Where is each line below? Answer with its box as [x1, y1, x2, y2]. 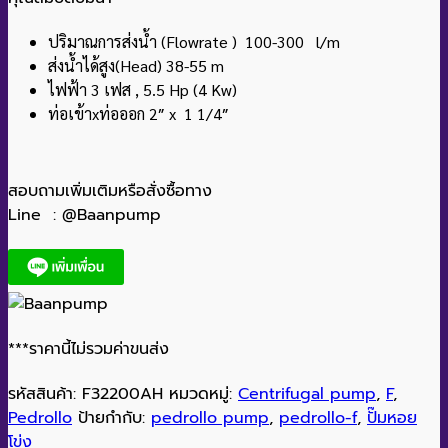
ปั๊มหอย [367, 406, 417, 431]
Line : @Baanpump [8, 203, 161, 228]
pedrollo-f [279, 406, 357, 431]
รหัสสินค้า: [8, 382, 82, 407]
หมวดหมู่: [169, 382, 238, 407]
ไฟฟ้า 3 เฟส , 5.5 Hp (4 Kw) [48, 79, 237, 101]
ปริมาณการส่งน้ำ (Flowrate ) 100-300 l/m [48, 31, 340, 53]
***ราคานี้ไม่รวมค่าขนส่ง [8, 336, 169, 361]
